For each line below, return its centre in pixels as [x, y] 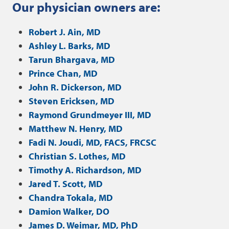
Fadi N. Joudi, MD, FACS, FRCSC [93, 142]
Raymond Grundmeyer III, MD [90, 115]
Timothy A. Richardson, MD [85, 170]
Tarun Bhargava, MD [72, 60]
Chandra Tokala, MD [71, 198]
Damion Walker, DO [69, 211]
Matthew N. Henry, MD [76, 129]
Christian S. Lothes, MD [77, 156]
